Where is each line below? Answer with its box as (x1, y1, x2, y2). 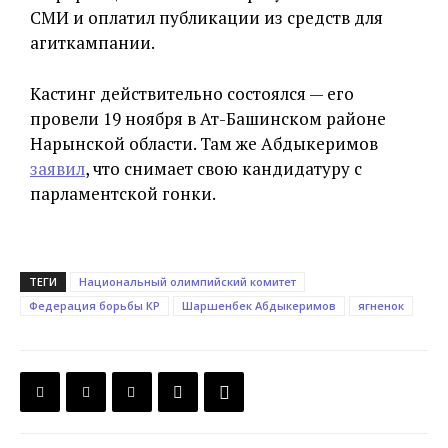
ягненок (358, 298, 404, 314)
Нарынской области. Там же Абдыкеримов (30, 132, 378, 156)
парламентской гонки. (30, 182, 216, 206)
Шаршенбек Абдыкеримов (182, 298, 336, 314)
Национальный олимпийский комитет (79, 274, 296, 290)
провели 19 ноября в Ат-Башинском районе (30, 107, 386, 131)
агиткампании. (30, 31, 155, 55)
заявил (30, 157, 85, 181)
